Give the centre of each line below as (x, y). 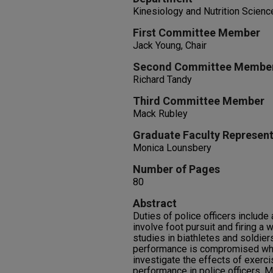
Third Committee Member (199, 101)
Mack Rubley (160, 114)
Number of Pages (176, 169)
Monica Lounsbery (172, 148)
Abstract (155, 203)
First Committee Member (197, 33)
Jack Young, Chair (170, 45)
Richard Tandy (162, 80)
